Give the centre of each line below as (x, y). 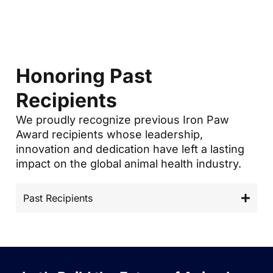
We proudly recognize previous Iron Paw (122, 119)
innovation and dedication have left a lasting (130, 149)
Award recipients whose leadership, (109, 134)
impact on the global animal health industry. (129, 163)
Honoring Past (84, 76)
